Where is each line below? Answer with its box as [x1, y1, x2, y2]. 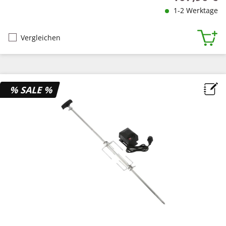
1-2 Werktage [172, 5, 218, 15]
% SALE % [9, 83, 55, 96]
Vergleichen [21, 33, 61, 43]
